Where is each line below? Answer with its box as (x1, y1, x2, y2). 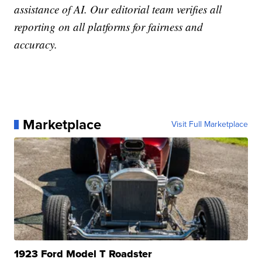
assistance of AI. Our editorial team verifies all (14, 1, 222, 16)
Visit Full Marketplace (171, 118, 248, 130)
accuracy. (14, 36, 58, 51)
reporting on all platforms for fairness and (14, 19, 204, 34)
